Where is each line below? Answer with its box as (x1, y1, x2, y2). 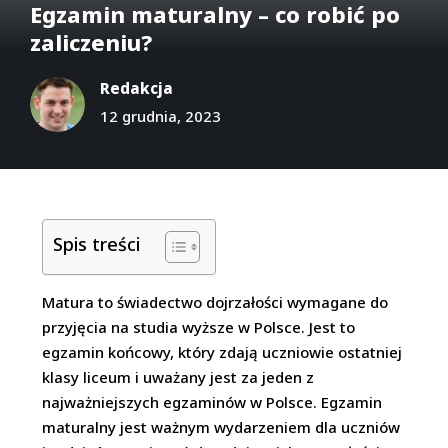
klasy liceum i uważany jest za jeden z (42, 367, 315, 387)
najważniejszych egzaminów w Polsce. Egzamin (42, 392, 383, 412)
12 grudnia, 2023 (100, 106, 221, 126)
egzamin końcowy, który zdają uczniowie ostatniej (42, 342, 403, 362)
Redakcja (100, 78, 173, 98)
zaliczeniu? (30, 27, 152, 57)
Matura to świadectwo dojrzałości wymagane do (42, 292, 389, 312)
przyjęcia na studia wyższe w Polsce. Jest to (42, 317, 356, 337)
